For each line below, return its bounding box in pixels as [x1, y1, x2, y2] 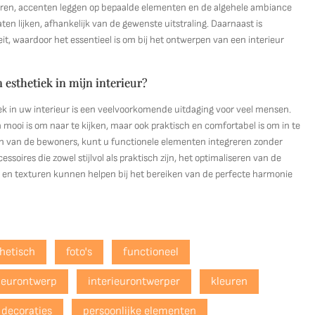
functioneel [123, 245, 179, 259]
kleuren [211, 275, 248, 288]
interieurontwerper [88, 275, 181, 288]
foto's [66, 245, 93, 259]
